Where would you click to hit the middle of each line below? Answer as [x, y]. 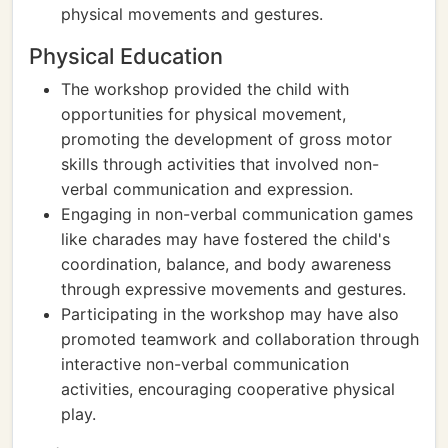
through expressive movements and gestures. [233, 289]
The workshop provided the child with [205, 89]
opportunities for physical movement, [203, 114]
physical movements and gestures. [192, 14]
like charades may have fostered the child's [225, 239]
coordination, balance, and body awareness [226, 264]
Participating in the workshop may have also [230, 314]
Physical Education [126, 56]
